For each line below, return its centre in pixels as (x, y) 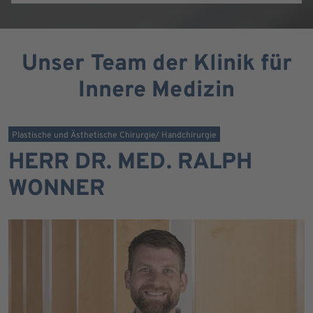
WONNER (57, 189)
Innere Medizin (156, 90)
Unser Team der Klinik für (156, 64)
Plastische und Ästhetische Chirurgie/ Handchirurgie (114, 135)
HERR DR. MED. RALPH (130, 162)
